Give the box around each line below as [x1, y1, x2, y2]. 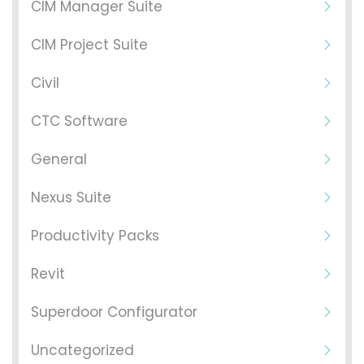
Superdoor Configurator [31, 302, 197, 322]
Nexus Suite [31, 188, 111, 207]
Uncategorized [31, 340, 134, 360]
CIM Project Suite [31, 35, 148, 54]
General [31, 149, 87, 169]
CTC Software [31, 111, 128, 131]
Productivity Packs [31, 226, 159, 245]
